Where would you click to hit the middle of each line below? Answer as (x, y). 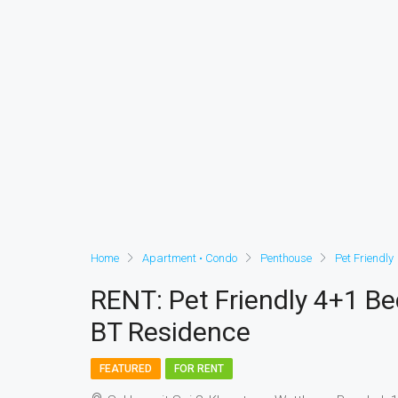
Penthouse (286, 258)
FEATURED (126, 369)
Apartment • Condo (190, 258)
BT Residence (171, 332)
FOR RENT (199, 369)
